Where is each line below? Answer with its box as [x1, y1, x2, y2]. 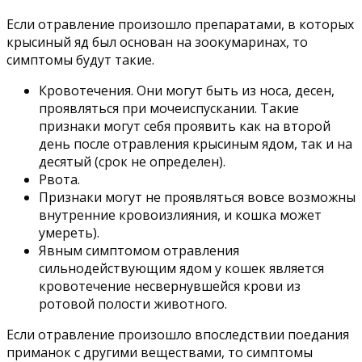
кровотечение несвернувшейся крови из [39, 277, 301, 296]
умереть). [39, 224, 99, 242]
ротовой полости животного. [39, 295, 227, 314]
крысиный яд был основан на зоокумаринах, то [6, 33, 308, 52]
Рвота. [39, 170, 80, 189]
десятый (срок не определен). [39, 153, 225, 171]
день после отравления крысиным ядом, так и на [39, 135, 352, 154]
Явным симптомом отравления [39, 242, 239, 260]
